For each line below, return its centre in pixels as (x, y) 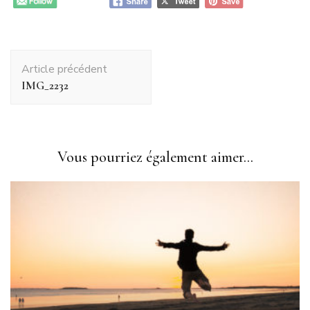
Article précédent (64, 69)
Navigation (47, 57)
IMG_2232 (45, 85)
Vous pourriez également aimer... (155, 157)
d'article (37, 75)
